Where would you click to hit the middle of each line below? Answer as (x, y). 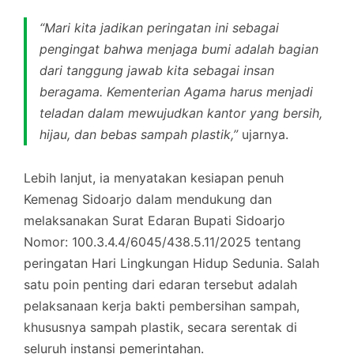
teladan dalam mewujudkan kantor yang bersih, (181, 113)
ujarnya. (263, 134)
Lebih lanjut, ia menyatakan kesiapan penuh (154, 177)
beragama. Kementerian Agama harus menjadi (176, 91)
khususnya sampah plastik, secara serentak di (160, 327)
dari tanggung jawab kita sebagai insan (157, 70)
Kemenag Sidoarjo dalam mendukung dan (148, 199)
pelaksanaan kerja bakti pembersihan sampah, (162, 305)
